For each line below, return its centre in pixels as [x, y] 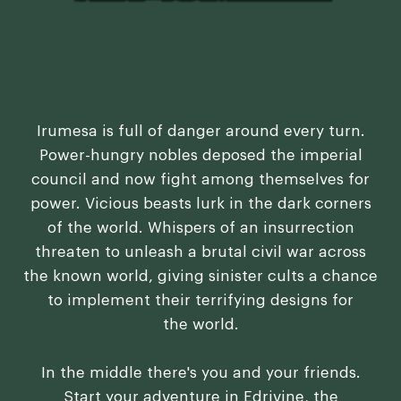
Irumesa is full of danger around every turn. [200, 132]
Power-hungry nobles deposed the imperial [200, 156]
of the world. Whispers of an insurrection [200, 228]
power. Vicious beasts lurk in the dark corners [200, 204]
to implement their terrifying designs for [200, 301]
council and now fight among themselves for [200, 180]
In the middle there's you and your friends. [200, 373]
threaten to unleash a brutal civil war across [200, 252]
